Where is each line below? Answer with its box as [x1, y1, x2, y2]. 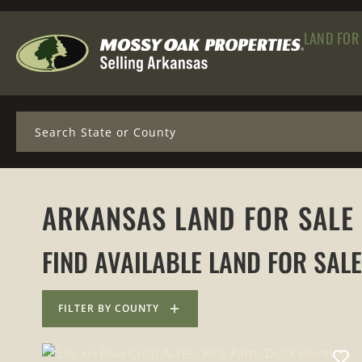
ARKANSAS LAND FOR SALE [42, 196, 354, 238]
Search [15, 108, 57, 126]
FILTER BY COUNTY [58, 301, 159, 315]
